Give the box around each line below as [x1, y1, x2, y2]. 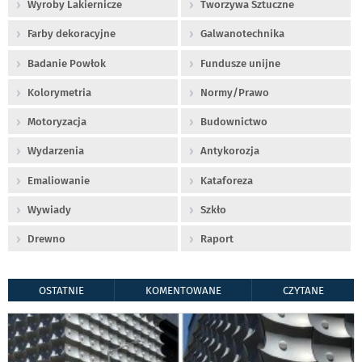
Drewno [27, 233, 65, 246]
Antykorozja [200, 145, 259, 158]
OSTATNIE [38, 284, 84, 297]
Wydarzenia [27, 145, 84, 158]
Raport [200, 233, 234, 246]
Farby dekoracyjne [27, 27, 116, 40]
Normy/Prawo [200, 86, 269, 99]
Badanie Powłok [27, 57, 106, 69]
